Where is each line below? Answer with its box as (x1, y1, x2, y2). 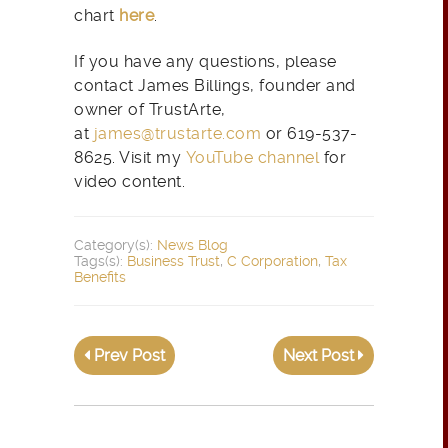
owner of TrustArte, (74, 100, 226, 120)
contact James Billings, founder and (74, 76, 356, 96)
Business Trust (127, 253, 220, 270)
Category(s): (74, 237, 157, 254)
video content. (74, 172, 185, 192)
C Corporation (227, 253, 318, 270)
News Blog (157, 237, 228, 254)
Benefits (74, 269, 126, 286)
